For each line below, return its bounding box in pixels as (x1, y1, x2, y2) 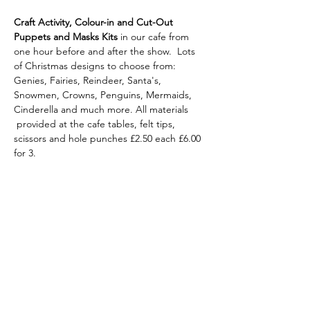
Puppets (14, 30, 51, 43)
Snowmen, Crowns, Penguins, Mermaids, (14, 89, 194, 101)
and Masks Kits (53, 30, 120, 43)
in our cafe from (120, 30, 192, 43)
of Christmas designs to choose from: (14, 60, 179, 72)
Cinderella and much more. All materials (14, 103, 191, 116)
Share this (49, 221, 172, 240)
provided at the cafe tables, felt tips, (14, 118, 178, 130)
